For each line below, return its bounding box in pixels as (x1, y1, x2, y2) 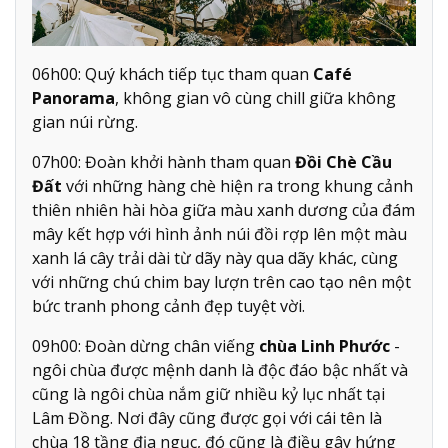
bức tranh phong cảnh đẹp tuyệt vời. (32, 294, 309, 317)
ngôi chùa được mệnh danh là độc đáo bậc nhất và (32, 358, 408, 381)
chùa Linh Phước (259, 334, 390, 357)
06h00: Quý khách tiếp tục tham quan (32, 62, 313, 85)
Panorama (32, 86, 115, 109)
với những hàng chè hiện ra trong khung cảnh (62, 174, 413, 197)
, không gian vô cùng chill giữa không (115, 86, 396, 109)
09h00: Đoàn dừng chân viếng (32, 334, 259, 357)
